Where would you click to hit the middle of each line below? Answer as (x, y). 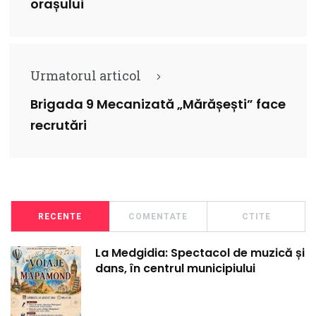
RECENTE (60, 216)
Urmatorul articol (86, 75)
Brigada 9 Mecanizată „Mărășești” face (158, 104)
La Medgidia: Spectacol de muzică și (200, 253)
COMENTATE (158, 216)
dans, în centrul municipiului (175, 269)
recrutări (59, 126)
